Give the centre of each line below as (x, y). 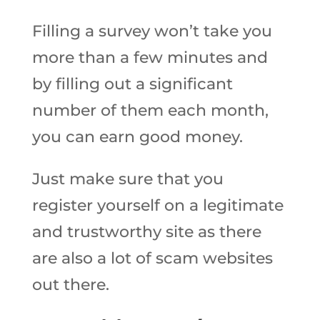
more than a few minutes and (150, 57)
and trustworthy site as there (146, 232)
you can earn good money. (137, 137)
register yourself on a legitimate (157, 205)
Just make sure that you (127, 179)
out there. (70, 285)
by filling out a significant (132, 84)
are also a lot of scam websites (152, 258)
